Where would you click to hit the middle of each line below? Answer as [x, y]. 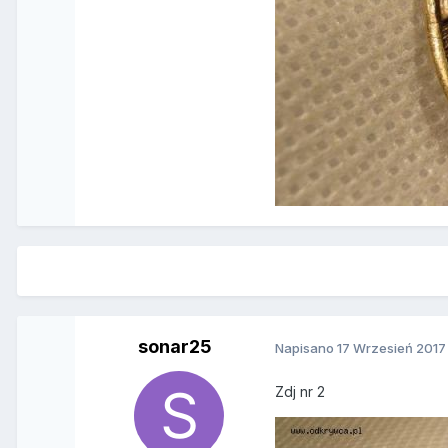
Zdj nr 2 [300, 391]
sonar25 [175, 347]
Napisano [306, 348]
